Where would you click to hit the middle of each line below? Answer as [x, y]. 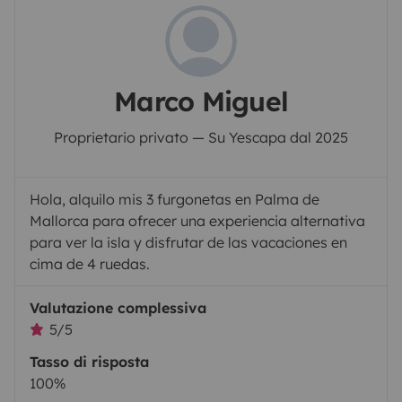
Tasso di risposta [89, 361]
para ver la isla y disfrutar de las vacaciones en [188, 242]
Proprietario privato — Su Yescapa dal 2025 [201, 137]
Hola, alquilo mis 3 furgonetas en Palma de [175, 199]
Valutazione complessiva [118, 307]
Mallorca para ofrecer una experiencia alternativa [197, 220]
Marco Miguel [201, 101]
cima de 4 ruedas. [90, 263]
